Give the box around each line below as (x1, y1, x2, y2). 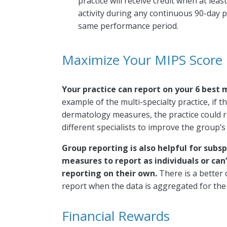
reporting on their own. (62, 167, 157, 179)
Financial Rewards (62, 206, 170, 225)
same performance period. (78, 20, 178, 31)
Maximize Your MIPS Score (62, 50, 222, 69)
